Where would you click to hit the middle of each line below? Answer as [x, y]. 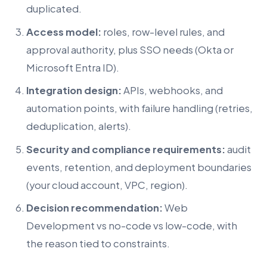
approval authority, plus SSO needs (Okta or [130, 49]
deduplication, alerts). [79, 126]
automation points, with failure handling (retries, [139, 108]
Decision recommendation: [94, 207]
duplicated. [54, 9]
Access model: [64, 32]
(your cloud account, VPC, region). [107, 185]
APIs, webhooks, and [172, 91]
